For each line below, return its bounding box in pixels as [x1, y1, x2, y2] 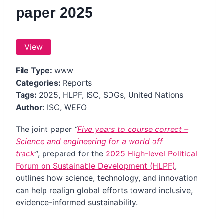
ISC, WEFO [47, 102, 87, 112]
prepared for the [42, 149, 106, 158]
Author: [16, 102, 47, 112]
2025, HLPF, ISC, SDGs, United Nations [39, 90, 183, 100]
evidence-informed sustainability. [16, 197, 138, 207]
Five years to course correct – [77, 124, 188, 134]
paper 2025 [16, 4, 93, 21]
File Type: [16, 66, 54, 75]
